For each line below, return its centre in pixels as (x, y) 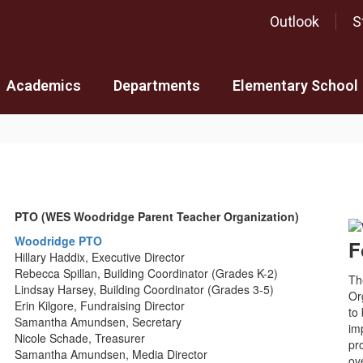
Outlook (295, 21)
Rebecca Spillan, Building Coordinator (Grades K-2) (147, 273)
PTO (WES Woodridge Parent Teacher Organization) (157, 216)
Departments (157, 85)
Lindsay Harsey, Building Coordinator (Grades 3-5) (145, 289)
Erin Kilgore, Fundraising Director (100, 305)
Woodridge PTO (59, 241)
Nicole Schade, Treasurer (80, 338)
